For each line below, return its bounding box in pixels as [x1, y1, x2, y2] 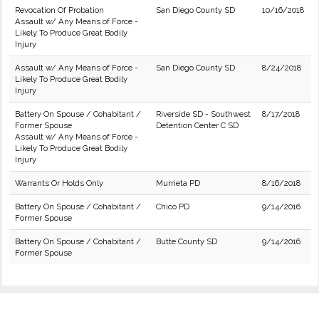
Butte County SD [156, 236, 217, 246]
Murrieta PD [156, 178, 200, 188]
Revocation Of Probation [15, 5, 104, 15]
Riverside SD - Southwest [156, 109, 251, 119]
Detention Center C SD [156, 120, 239, 130]
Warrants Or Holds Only [15, 178, 103, 188]
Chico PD [156, 202, 189, 211]
